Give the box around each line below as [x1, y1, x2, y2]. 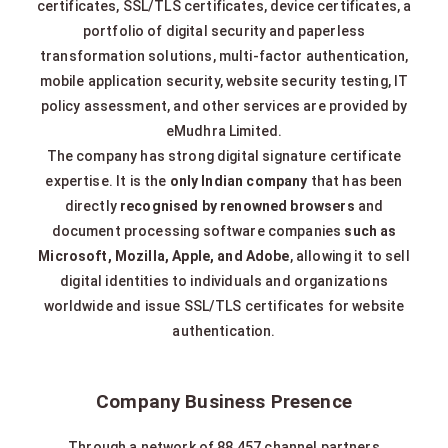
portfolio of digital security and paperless [82, 23, 366, 40]
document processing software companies [51, 223, 345, 240]
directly [64, 198, 121, 215]
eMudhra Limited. [165, 123, 283, 140]
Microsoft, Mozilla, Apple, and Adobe [38, 248, 290, 265]
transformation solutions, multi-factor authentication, [39, 48, 409, 65]
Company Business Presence [96, 391, 352, 414]
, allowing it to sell [289, 248, 410, 265]
